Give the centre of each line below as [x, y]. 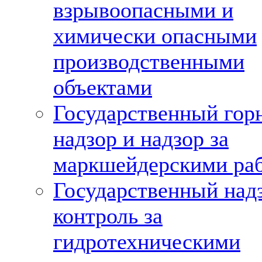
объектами [103, 87]
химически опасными [155, 36]
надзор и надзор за [141, 139]
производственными [149, 61]
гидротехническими [147, 242]
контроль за [108, 216]
